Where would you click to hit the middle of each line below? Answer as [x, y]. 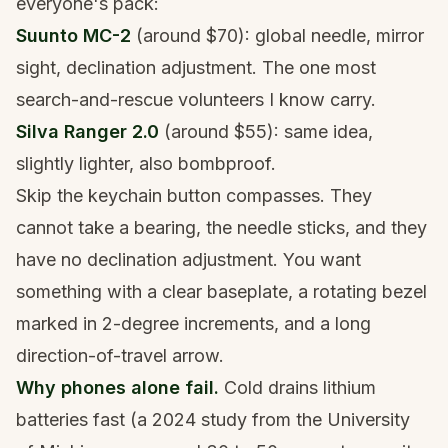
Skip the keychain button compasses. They [194, 195]
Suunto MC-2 [73, 35]
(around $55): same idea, [266, 131]
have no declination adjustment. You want [188, 259]
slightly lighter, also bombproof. [146, 163]
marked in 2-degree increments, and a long [193, 323]
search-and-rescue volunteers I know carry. [196, 99]
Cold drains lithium [297, 387]
